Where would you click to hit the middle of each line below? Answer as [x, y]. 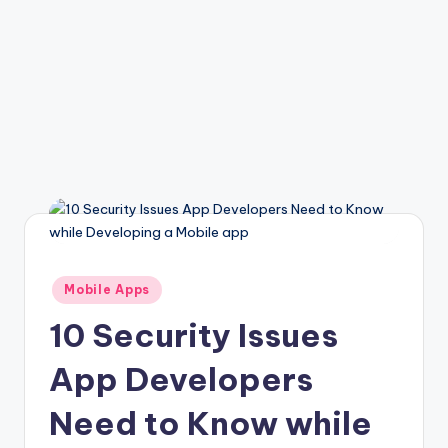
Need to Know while [210, 422]
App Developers [181, 378]
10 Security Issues [193, 334]
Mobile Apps [107, 289]
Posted [69, 284]
